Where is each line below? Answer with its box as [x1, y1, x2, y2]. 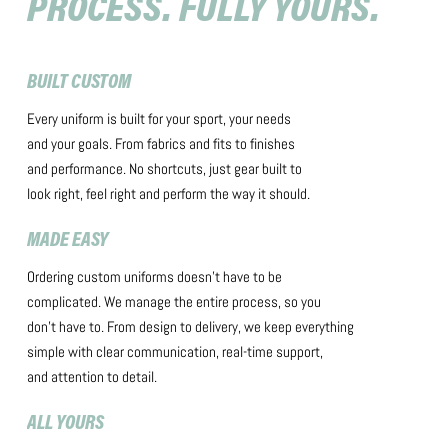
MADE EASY [26, 231, 108, 251]
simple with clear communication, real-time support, [26, 342, 323, 361]
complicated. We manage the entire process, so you [26, 292, 321, 311]
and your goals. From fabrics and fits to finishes [26, 134, 295, 153]
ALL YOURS [26, 414, 104, 434]
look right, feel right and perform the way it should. [26, 184, 310, 203]
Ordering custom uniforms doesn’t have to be [26, 267, 282, 286]
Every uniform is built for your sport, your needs [26, 109, 291, 128]
